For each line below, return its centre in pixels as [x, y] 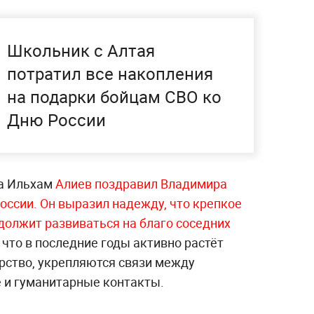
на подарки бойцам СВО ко [114, 96]
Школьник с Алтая [81, 50]
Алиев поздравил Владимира [141, 183]
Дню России [56, 120]
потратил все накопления [110, 73]
